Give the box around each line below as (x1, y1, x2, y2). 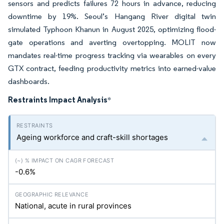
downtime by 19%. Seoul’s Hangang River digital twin (8, 11, 216, 21)
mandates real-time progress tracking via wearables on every (8, 50, 216, 60)
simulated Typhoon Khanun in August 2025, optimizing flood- (8, 24, 216, 34)
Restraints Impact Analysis (8, 94, 107, 104)
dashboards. (8, 76, 52, 86)
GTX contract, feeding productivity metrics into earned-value (8, 63, 216, 73)
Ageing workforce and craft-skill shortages (16, 132, 168, 142)
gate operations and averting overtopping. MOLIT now (8, 37, 216, 47)
